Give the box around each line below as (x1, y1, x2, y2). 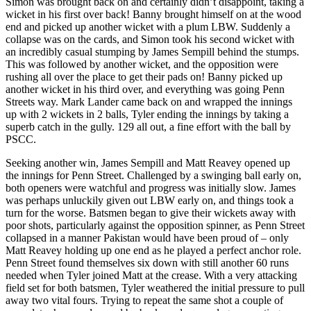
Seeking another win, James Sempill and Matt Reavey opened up (6, 156, 290, 169)
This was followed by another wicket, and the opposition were (6, 58, 278, 70)
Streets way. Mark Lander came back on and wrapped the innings (6, 95, 292, 108)
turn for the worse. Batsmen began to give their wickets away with (6, 206, 296, 219)
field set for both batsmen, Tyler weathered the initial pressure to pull (6, 281, 305, 294)
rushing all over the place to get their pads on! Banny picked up (6, 70, 283, 83)
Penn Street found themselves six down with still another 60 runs (6, 256, 289, 269)
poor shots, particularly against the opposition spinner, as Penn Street (6, 219, 305, 231)
